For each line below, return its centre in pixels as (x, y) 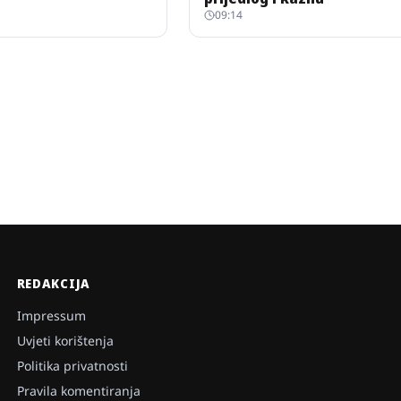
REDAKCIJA (53, 283)
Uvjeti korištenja (65, 341)
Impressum (51, 316)
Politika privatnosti (72, 366)
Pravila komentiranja (78, 391)
